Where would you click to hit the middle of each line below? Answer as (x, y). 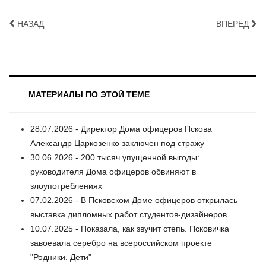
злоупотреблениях (66, 186)
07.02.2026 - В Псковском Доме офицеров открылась (134, 200)
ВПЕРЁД (232, 23)
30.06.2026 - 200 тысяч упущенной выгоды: (115, 158)
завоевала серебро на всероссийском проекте (121, 243)
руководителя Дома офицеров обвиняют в (113, 172)
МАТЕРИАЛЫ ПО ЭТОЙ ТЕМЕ (89, 95)
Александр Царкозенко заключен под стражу (117, 143)
